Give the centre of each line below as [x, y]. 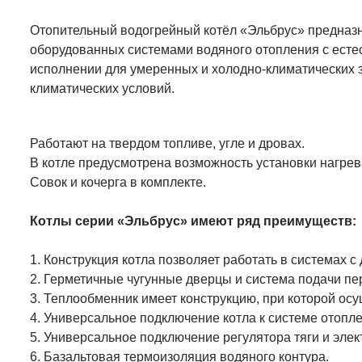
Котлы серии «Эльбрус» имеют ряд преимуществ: [193, 221]
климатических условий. [102, 89]
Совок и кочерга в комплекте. [118, 183]
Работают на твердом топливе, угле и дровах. [167, 144]
